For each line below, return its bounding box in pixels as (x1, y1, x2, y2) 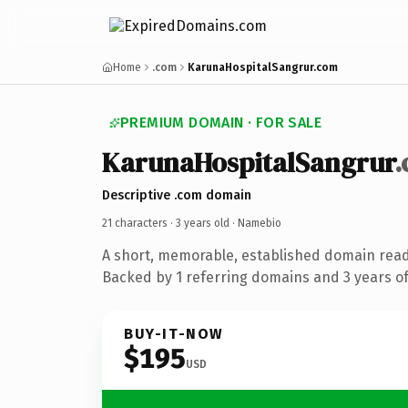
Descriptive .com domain (102, 187, 251, 203)
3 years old (176, 216, 229, 229)
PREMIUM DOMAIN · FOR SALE (120, 114, 321, 131)
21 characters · (102, 216, 176, 229)
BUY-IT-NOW (124, 324, 224, 342)
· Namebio (229, 216, 281, 229)
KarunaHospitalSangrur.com (188, 61, 338, 74)
